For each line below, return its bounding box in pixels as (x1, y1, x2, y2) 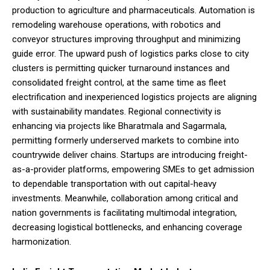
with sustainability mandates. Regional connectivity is (12, 105, 221, 117)
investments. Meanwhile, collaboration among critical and (12, 192, 238, 204)
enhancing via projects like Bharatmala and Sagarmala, (12, 120, 227, 131)
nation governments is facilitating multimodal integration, (12, 207, 237, 218)
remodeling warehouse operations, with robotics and (12, 19, 221, 30)
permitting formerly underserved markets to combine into (12, 134, 239, 146)
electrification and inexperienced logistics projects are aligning (12, 91, 257, 102)
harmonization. (12, 236, 71, 247)
